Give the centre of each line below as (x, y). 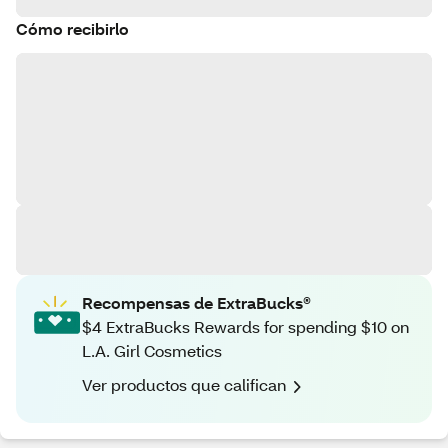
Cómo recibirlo (72, 28)
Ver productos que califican (184, 384)
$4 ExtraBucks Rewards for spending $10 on (245, 326)
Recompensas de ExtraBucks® (196, 302)
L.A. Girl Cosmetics (152, 350)
